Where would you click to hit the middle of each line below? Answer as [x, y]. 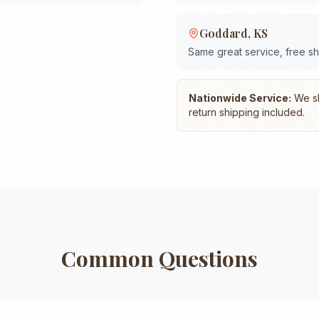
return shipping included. [247, 112]
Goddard [224, 33]
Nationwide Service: [240, 98]
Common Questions [159, 258]
